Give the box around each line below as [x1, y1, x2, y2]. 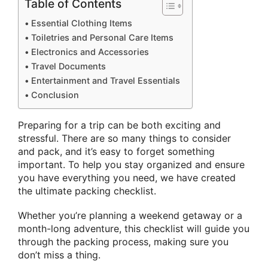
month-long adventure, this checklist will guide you [18, 223, 249, 235]
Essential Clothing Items [31, 18, 132, 29]
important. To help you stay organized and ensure [18, 159, 245, 171]
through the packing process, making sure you [18, 236, 229, 248]
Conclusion [31, 90, 79, 100]
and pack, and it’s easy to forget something [18, 145, 215, 158]
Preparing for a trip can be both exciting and [18, 119, 221, 132]
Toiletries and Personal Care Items [31, 32, 173, 43]
